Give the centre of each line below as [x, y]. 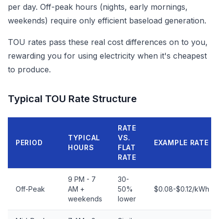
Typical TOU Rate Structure [72, 99]
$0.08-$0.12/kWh [182, 189]
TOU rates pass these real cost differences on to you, [108, 42]
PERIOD [29, 142]
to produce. [29, 69]
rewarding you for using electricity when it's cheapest [107, 56]
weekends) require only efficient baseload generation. [107, 21]
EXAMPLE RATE [181, 142]
